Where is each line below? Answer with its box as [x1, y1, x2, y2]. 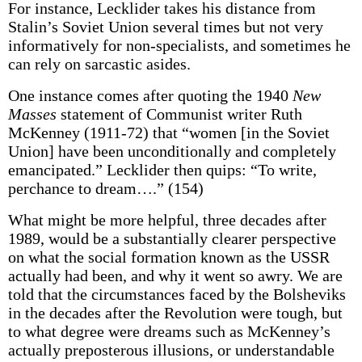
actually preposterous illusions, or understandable [7, 341, 335, 359]
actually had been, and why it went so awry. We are [7, 267, 343, 284]
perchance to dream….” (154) [7, 179, 204, 197]
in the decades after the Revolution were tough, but [7, 304, 343, 322]
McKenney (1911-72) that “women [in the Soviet [7, 124, 330, 141]
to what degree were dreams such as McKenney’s [7, 322, 330, 340]
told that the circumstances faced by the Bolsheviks [7, 285, 346, 303]
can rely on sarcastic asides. [7, 55, 191, 73]
